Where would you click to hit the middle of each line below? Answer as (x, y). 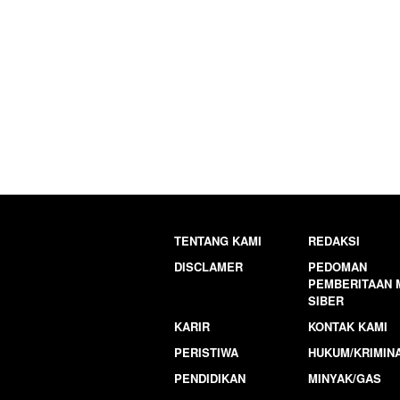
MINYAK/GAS (345, 379)
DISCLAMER (208, 267)
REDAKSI (334, 241)
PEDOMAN (338, 267)
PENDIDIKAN (210, 379)
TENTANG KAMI (218, 241)
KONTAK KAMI (348, 327)
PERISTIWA (206, 353)
